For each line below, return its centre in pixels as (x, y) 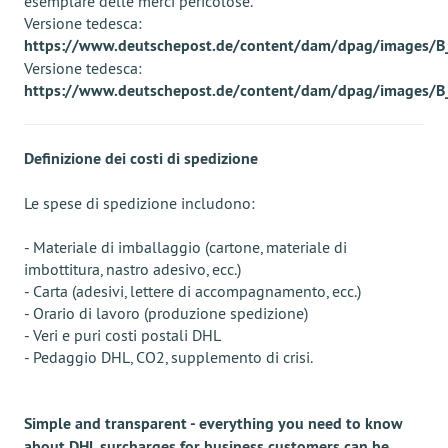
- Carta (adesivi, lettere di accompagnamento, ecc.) (192, 291)
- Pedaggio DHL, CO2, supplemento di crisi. (168, 357)
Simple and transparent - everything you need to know (213, 423)
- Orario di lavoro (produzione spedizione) (166, 313)
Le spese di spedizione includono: (139, 203)
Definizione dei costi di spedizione (141, 158)
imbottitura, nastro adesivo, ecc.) (132, 269)
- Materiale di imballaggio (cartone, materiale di (185, 247)
